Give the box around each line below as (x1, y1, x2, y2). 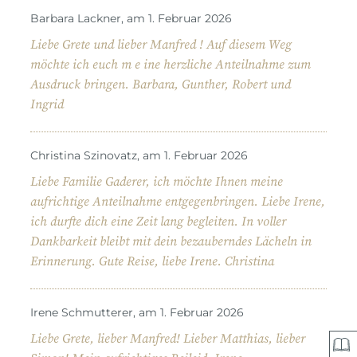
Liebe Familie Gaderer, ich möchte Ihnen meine (30, 173, 283, 190)
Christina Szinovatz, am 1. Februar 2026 (30, 147, 248, 163)
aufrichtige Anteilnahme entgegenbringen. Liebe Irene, (30, 193, 325, 210)
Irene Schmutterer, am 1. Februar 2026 (30, 304, 244, 320)
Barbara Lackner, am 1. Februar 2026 (30, 10, 232, 25)
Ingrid (30, 96, 64, 112)
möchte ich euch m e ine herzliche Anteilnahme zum (30, 56, 311, 73)
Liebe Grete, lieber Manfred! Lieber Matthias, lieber (30, 330, 305, 347)
